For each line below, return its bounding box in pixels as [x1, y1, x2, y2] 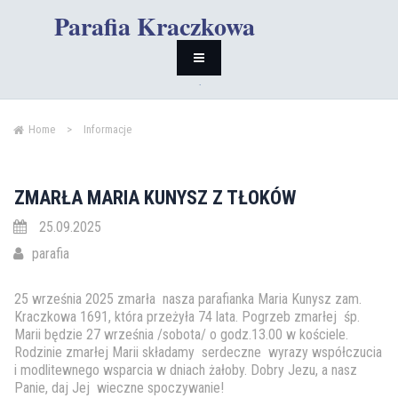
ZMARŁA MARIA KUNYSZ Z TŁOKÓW [14, 187, 296, 209]
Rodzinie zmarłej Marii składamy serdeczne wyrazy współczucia [14, 344, 382, 361]
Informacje [84, 123, 131, 136]
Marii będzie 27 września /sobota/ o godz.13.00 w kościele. [14, 326, 348, 343]
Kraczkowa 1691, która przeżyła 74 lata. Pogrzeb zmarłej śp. [14, 308, 360, 325]
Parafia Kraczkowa [53, 8, 255, 44]
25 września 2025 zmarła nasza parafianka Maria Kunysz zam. [14, 291, 362, 307]
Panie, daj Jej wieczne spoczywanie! [14, 379, 224, 396]
